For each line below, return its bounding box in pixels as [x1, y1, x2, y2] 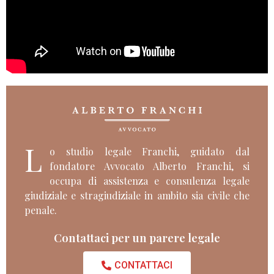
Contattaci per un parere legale [54, 230, 220, 246]
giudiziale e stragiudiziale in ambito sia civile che [24, 189, 250, 202]
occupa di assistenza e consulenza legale [50, 174, 250, 188]
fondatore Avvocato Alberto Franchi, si [50, 160, 250, 173]
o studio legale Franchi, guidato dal [50, 145, 250, 158]
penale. [24, 204, 57, 217]
